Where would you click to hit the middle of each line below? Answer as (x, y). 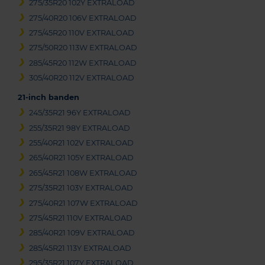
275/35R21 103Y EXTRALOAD (81, 188)
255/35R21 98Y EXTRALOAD (80, 128)
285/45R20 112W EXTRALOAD (83, 63)
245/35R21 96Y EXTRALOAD (80, 113)
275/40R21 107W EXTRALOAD (84, 203)
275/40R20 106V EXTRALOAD (83, 18)
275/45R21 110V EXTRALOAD (81, 218)
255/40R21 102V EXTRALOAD (82, 143)
